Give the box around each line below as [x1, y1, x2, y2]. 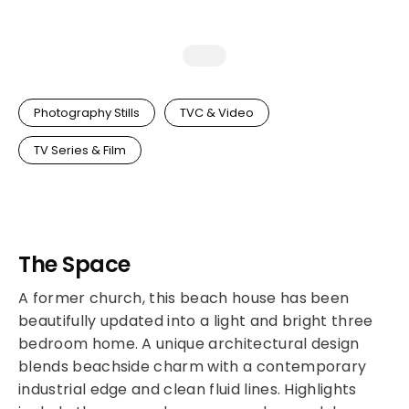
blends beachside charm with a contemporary [18, 356, 367, 377]
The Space [18, 249, 131, 279]
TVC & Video [180, 104, 254, 121]
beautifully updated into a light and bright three [18, 310, 373, 331]
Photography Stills [34, 104, 140, 121]
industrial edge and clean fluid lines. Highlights [18, 379, 357, 400]
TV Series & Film [34, 142, 126, 159]
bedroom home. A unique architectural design [18, 333, 360, 354]
